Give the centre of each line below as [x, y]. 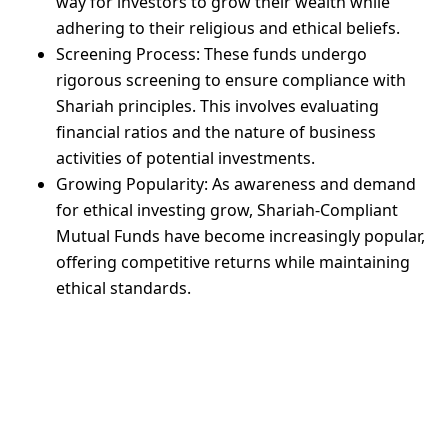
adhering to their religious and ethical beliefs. [228, 28]
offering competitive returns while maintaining [233, 262]
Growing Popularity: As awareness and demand [236, 184]
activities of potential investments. [185, 158]
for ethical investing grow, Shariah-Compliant [227, 210]
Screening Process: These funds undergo [211, 54]
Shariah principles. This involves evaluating [217, 106]
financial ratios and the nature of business [216, 132]
